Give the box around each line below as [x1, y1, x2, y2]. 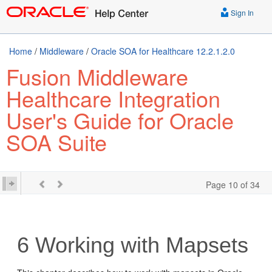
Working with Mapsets [29, 233, 249, 257]
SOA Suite [6, 126, 107, 157]
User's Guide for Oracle [6, 104, 234, 135]
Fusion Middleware [6, 61, 188, 92]
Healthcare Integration [6, 83, 220, 114]
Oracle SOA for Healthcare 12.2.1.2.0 [91, 45, 235, 57]
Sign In [229, 7, 254, 18]
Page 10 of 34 [206, 178, 260, 191]
